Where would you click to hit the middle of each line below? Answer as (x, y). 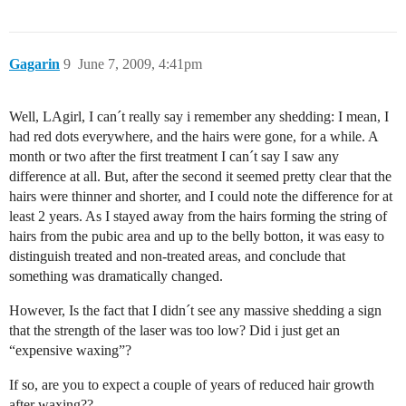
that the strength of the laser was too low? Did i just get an (174, 330)
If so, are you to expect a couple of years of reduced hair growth (192, 384)
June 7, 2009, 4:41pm (140, 63)
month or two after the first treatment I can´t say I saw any (174, 156)
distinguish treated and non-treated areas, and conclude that (177, 256)
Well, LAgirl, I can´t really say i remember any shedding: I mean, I (199, 116)
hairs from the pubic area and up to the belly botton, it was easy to (197, 236)
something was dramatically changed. (116, 275)
